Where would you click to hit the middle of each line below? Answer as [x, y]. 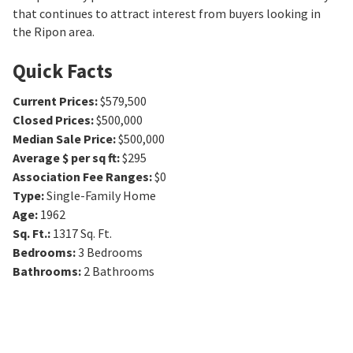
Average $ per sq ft [65, 158]
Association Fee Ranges [81, 177]
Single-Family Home [101, 196]
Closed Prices [52, 120]
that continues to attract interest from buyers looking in [167, 14]
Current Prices [54, 101]
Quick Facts [63, 71]
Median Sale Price [63, 139]
